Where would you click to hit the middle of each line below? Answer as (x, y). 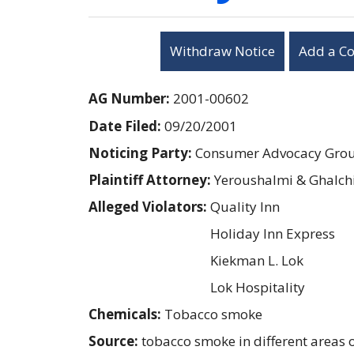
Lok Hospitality (258, 287)
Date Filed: (126, 126)
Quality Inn (245, 206)
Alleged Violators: (149, 206)
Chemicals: (126, 314)
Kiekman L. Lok (257, 260)
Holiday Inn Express (273, 233)
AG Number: (131, 98)
